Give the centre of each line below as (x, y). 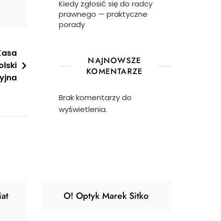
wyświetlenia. (83, 109)
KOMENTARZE (115, 71)
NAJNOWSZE (115, 60)
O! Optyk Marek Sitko (106, 196)
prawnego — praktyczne (103, 14)
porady (72, 24)
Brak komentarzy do (95, 97)
